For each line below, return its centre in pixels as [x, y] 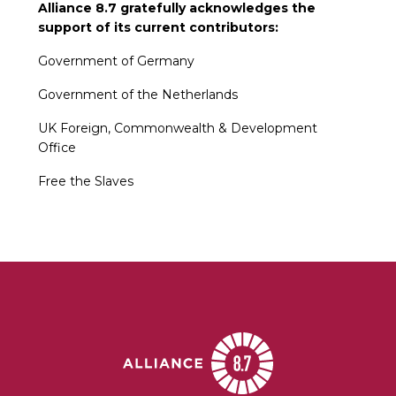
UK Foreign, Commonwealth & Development [177, 129]
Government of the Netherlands [137, 95]
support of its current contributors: [158, 28]
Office [57, 148]
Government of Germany [116, 61]
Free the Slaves [85, 182]
